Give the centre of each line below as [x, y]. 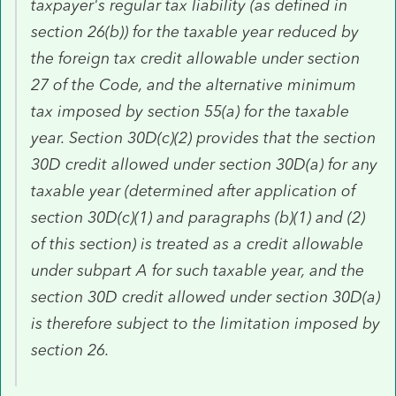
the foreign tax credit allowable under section [195, 58]
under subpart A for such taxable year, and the [198, 270]
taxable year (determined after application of [193, 190]
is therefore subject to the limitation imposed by [206, 323]
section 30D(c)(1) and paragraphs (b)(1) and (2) [198, 217]
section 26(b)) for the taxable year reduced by [195, 31]
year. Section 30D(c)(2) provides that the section [203, 137]
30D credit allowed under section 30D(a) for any [204, 164]
